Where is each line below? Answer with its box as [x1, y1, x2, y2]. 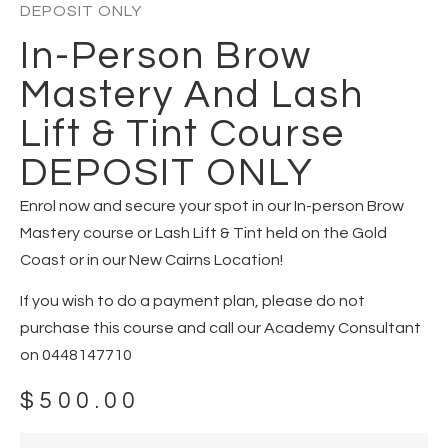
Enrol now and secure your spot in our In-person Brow [20, 197, 404, 214]
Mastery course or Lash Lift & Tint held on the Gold [20, 224, 387, 241]
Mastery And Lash [20, 74, 364, 115]
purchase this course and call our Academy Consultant [20, 320, 421, 337]
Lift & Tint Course [20, 113, 345, 154]
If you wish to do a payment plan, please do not [20, 293, 365, 310]
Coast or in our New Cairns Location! [20, 251, 283, 268]
